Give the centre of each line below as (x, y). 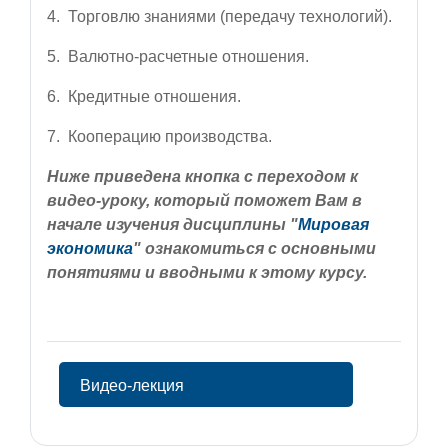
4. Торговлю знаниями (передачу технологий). (219, 16)
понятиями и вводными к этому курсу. (209, 272)
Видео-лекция (134, 384)
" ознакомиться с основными (254, 248)
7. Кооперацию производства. (159, 136)
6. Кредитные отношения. (144, 96)
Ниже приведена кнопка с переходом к (202, 176)
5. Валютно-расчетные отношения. (178, 56)
